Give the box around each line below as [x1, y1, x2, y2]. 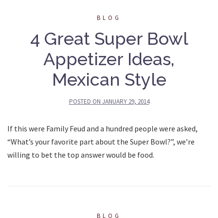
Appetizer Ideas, [43, 48, 175, 69]
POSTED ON [69, 97, 102, 106]
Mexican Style [52, 69, 166, 90]
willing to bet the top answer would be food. [7, 149, 154, 160]
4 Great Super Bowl [30, 28, 188, 49]
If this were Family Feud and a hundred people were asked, [7, 123, 198, 133]
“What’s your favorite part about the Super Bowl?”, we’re [7, 136, 195, 146]
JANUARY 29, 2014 [102, 97, 149, 106]
